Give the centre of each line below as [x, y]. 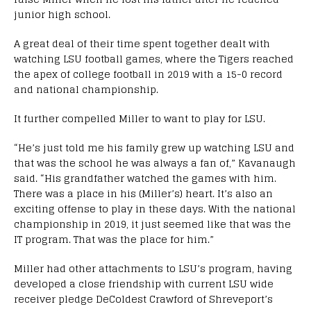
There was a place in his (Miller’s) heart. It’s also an [143, 194]
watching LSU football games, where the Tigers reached [154, 59]
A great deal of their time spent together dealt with [142, 44]
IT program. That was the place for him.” [114, 239]
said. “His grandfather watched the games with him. [145, 178]
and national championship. [86, 90]
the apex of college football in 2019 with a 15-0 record [148, 74]
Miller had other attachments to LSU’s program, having [153, 269]
